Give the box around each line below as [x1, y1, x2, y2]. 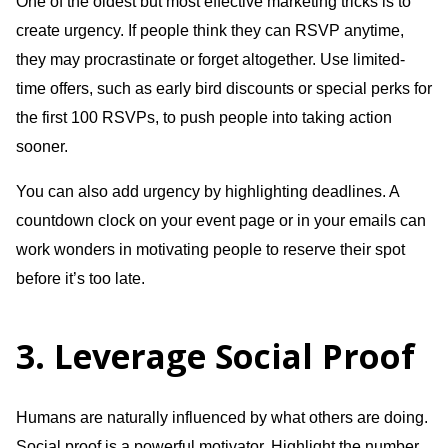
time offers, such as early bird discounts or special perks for [16, 79, 432, 97]
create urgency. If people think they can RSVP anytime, [16, 21, 404, 39]
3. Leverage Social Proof [16, 332, 415, 379]
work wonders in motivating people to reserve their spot [16, 240, 405, 258]
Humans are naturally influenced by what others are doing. [16, 408, 428, 426]
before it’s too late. [16, 269, 145, 287]
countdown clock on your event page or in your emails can [16, 211, 426, 229]
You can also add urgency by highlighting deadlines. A [16, 182, 399, 200]
